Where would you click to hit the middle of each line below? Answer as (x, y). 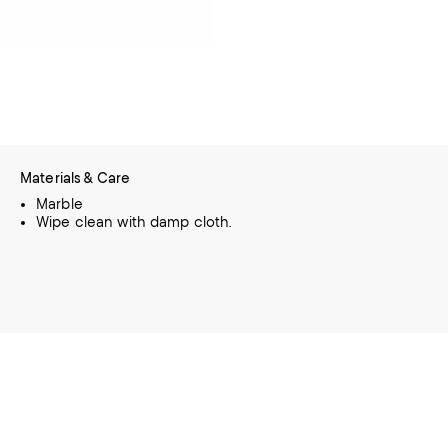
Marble (59, 204)
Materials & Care (75, 178)
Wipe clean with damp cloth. (134, 222)
